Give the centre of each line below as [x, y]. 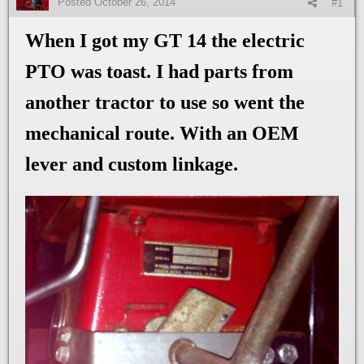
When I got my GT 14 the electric [165, 41]
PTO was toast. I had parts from [159, 72]
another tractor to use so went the [165, 103]
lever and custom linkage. [134, 165]
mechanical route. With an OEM [162, 134]
